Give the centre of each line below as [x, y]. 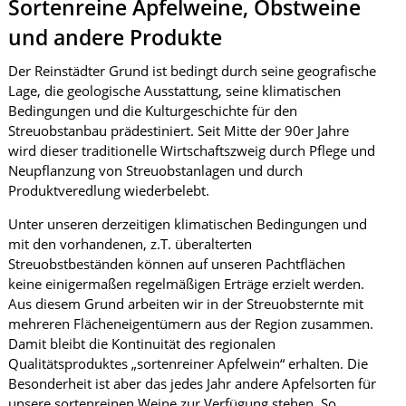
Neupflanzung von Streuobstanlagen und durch [155, 170]
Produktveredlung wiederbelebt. [108, 190]
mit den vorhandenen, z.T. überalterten [130, 244]
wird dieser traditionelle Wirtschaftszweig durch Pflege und [191, 150]
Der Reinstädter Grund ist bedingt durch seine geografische [192, 71]
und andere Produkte [115, 38]
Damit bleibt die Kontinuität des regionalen [141, 343]
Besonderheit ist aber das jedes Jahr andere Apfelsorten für [192, 383]
